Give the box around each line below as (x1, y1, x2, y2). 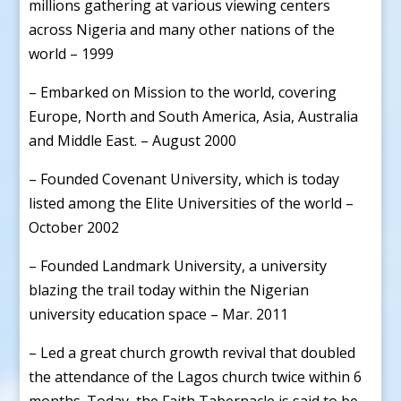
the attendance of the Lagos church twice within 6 (29, 366, 363, 387)
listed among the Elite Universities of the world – (29, 192, 354, 213)
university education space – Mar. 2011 (29, 303, 289, 324)
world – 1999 (29, 43, 115, 64)
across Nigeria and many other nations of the (29, 19, 336, 39)
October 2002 (29, 217, 120, 237)
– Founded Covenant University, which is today (29, 168, 340, 189)
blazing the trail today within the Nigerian (29, 279, 310, 300)
